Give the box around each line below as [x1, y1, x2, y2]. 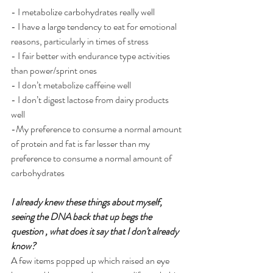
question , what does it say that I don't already [11, 224, 180, 238]
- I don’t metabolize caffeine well [11, 77, 131, 92]
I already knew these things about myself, [11, 194, 164, 209]
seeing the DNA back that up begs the [11, 209, 154, 224]
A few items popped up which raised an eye [11, 253, 171, 268]
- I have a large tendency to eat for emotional [11, 19, 179, 34]
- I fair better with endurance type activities [11, 48, 172, 63]
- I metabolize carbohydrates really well [11, 4, 157, 19]
